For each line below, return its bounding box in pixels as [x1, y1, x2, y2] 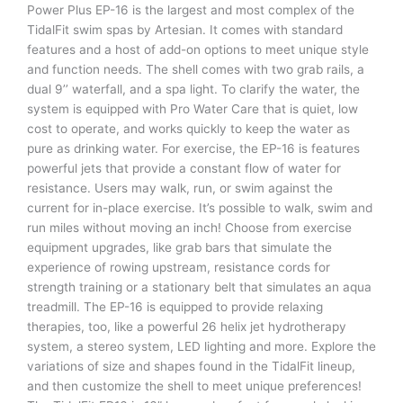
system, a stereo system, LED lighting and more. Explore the [27, 339, 376, 354]
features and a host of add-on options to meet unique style [27, 42, 369, 58]
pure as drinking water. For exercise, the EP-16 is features [27, 141, 360, 157]
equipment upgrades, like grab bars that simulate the [27, 240, 332, 255]
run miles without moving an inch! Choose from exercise [27, 220, 352, 236]
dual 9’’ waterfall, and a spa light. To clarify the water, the [27, 82, 360, 97]
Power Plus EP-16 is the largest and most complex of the [27, 3, 354, 18]
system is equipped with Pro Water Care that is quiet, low [27, 102, 358, 117]
